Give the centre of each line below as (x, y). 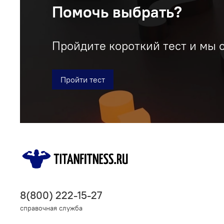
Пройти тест (83, 80)
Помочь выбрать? (117, 12)
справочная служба (51, 208)
